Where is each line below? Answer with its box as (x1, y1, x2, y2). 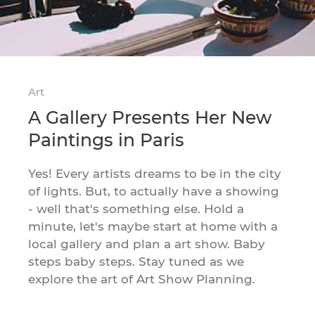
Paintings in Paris (28, 129, 185, 150)
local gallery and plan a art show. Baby (28, 236, 266, 251)
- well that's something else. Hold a (28, 201, 245, 216)
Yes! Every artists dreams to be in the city (28, 166, 282, 181)
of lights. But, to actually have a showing (28, 184, 280, 198)
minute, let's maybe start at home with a (28, 219, 278, 233)
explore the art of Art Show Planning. (28, 271, 256, 286)
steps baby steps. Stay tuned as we (28, 254, 245, 269)
